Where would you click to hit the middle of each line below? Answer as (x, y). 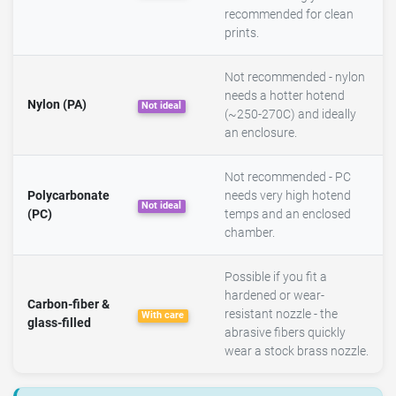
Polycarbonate (69, 196)
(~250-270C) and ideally (290, 115)
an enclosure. (261, 133)
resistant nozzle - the (281, 315)
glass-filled (59, 324)
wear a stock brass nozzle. (297, 352)
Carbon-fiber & (69, 305)
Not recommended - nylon (295, 78)
